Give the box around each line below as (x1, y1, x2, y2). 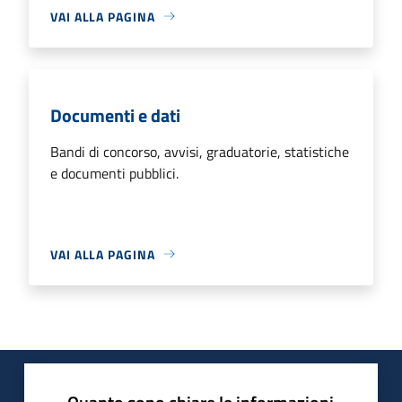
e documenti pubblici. (50, 162, 179, 184)
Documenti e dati (50, 100, 180, 129)
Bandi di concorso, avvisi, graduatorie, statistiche (50, 140, 349, 162)
